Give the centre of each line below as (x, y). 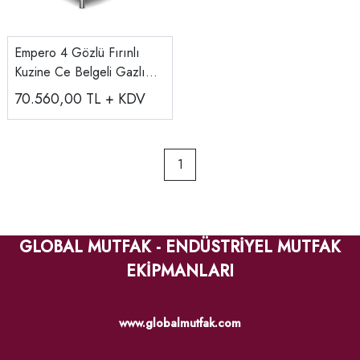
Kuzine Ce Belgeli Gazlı (80, 72)
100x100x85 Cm (60, 91)
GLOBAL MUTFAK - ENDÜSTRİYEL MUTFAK (180, 247)
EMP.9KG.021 (53, 110)
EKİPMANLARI (180, 271)
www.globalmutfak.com (180, 323)
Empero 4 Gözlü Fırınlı (77, 52)
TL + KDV (116, 98)
